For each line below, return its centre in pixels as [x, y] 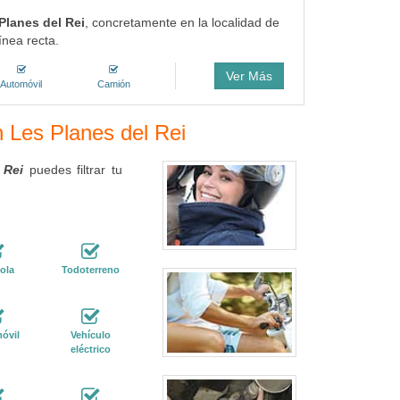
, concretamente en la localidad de [182, 22]
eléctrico [90, 349]
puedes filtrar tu [73, 170]
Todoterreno [90, 270]
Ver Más [249, 76]
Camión [113, 84]
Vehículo [90, 335]
